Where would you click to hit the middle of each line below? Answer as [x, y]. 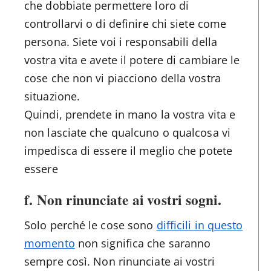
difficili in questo [200, 225]
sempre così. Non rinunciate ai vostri [119, 261]
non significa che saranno [143, 243]
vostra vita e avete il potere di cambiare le [132, 60]
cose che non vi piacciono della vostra [122, 78]
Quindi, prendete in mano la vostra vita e [130, 114]
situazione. [52, 96]
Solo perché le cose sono [90, 225]
